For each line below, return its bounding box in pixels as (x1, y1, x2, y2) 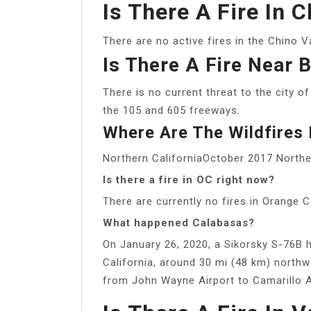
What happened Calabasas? (103, 216, 255, 229)
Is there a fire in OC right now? (103, 173, 275, 186)
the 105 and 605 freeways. (103, 103, 240, 117)
